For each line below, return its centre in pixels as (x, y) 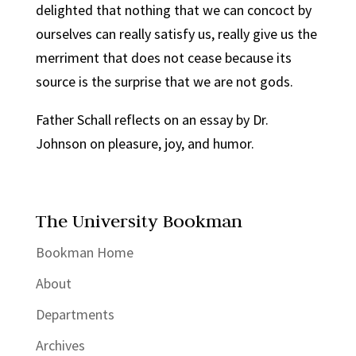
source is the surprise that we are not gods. (166, 81)
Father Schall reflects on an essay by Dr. (152, 120)
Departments (75, 314)
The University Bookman (139, 221)
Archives (60, 345)
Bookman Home (84, 252)
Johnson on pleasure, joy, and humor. (145, 143)
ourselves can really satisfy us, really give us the (176, 34)
